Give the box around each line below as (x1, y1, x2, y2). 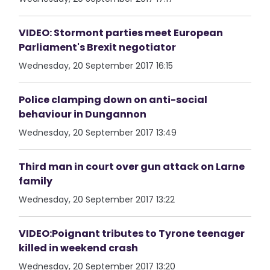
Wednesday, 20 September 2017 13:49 (19, 127, 177, 139)
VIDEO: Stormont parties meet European (19, 26, 224, 40)
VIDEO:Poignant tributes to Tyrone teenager (19, 227, 245, 240)
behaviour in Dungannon (19, 107, 147, 121)
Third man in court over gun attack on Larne (19, 160, 245, 174)
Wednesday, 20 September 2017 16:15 (19, 60, 174, 72)
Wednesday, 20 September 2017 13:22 (19, 193, 175, 206)
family (19, 174, 53, 188)
